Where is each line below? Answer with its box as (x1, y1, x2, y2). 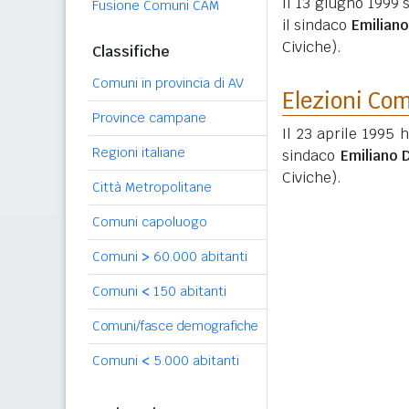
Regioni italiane (92, 144, 185, 161)
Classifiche (92, 42, 170, 61)
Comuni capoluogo (92, 214, 207, 230)
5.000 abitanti (150, 352, 239, 369)
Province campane (92, 110, 206, 126)
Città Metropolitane (92, 179, 212, 195)
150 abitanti (150, 283, 226, 299)
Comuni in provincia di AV (92, 75, 244, 91)
